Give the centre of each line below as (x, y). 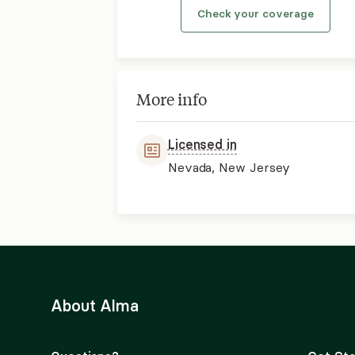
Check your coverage (255, 13)
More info (171, 99)
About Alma (95, 305)
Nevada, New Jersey (229, 167)
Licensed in (202, 144)
